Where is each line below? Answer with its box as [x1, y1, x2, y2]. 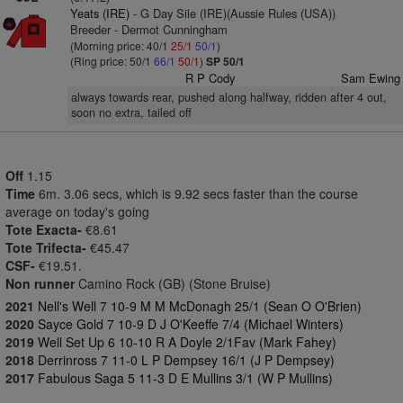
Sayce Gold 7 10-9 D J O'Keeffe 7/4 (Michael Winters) [38, 315, 344, 333]
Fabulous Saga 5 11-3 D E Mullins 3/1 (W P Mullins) [38, 369, 333, 387]
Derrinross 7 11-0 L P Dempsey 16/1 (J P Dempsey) [38, 351, 335, 369]
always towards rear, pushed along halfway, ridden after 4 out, [70, 89, 387, 105]
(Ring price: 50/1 [69, 53, 154, 68]
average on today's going [5, 202, 149, 220]
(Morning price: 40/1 [69, 38, 171, 53]
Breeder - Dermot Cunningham [69, 21, 228, 38]
